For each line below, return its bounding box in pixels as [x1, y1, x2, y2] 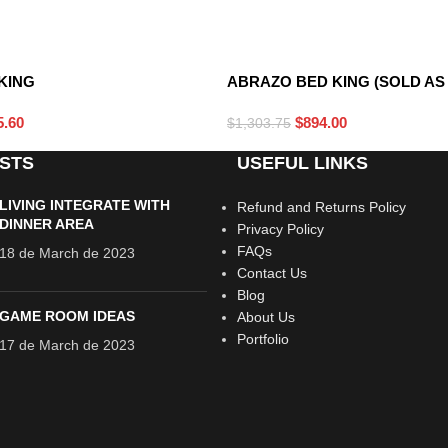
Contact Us [236, 264, 307, 281]
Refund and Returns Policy [236, 198, 406, 215]
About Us [236, 308, 295, 325]
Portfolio [236, 330, 289, 347]
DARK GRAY [234, 38, 317, 55]
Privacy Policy [236, 220, 324, 237]
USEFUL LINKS [236, 152, 368, 173]
